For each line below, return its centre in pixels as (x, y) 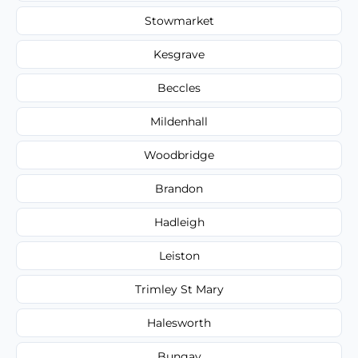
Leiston (179, 255)
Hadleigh (179, 222)
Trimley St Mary (179, 289)
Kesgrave (179, 54)
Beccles (179, 88)
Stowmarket (179, 20)
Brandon (179, 188)
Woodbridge (179, 155)
